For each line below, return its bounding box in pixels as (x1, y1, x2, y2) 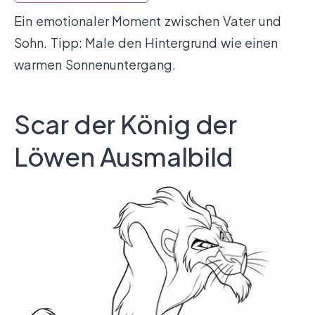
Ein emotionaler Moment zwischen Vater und (14, 13, 281, 30)
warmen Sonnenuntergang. (14, 56, 176, 73)
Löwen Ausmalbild (14, 141, 233, 173)
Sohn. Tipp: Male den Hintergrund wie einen (14, 34, 278, 51)
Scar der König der (14, 108, 237, 141)
